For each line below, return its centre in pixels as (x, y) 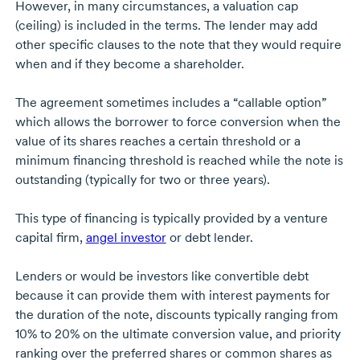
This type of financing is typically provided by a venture (171, 219)
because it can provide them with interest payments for (172, 296)
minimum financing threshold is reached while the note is (179, 161)
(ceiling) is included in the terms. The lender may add (166, 26)
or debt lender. (209, 238)
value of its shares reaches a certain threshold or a (157, 141)
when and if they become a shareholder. (129, 64)
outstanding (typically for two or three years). (142, 180)
